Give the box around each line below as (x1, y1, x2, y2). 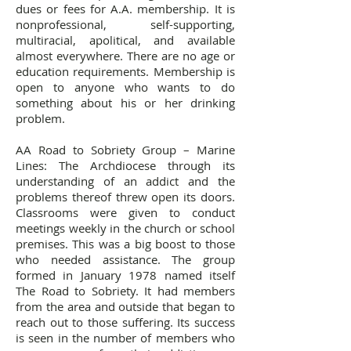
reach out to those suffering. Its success (16, 314, 235, 330)
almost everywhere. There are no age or (16, 48, 235, 63)
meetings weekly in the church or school (16, 220, 235, 236)
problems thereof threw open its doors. (16, 189, 235, 204)
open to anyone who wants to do (16, 79, 235, 95)
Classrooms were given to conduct (16, 204, 235, 220)
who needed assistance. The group (16, 251, 235, 267)
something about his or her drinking (16, 95, 235, 110)
